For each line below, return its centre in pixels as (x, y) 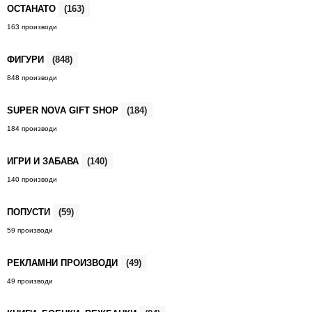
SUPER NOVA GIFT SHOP (64, 110)
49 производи (30, 281)
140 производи (32, 179)
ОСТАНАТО (33, 9)
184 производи (32, 128)
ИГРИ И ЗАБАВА (45, 161)
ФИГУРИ (27, 60)
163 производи (32, 27)
